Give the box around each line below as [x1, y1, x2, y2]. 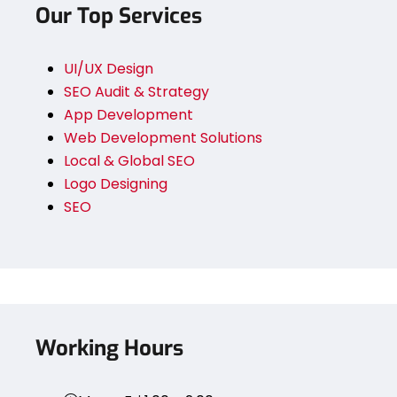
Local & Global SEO [64, 150, 195, 171]
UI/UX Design [64, 58, 153, 79]
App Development [64, 104, 193, 125]
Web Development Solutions [64, 127, 262, 148]
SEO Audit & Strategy [64, 81, 209, 102]
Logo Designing [64, 173, 167, 194]
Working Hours [35, 334, 183, 363]
